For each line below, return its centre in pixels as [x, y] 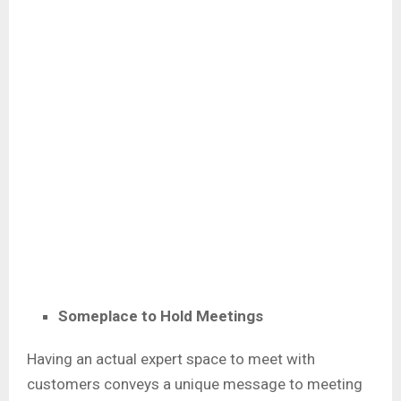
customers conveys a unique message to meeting [195, 384]
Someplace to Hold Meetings [162, 316]
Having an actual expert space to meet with [171, 358]
